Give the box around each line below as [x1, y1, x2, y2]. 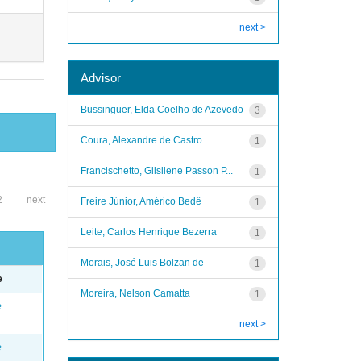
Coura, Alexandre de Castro [80, 134, 202, 146]
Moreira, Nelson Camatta [80, 287, 190, 299]
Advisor [80, 70, 121, 85]
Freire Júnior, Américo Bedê [80, 195, 201, 207]
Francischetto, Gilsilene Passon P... [80, 164, 233, 176]
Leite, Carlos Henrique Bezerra [80, 226, 217, 238]
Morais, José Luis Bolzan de [80, 256, 204, 268]
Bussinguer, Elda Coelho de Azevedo [80, 103, 243, 115]
